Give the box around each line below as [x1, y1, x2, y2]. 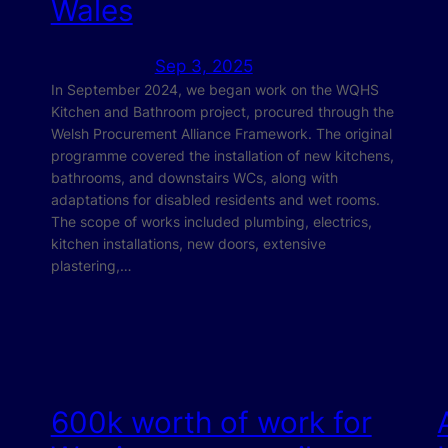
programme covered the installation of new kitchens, [50, 146, 394, 164]
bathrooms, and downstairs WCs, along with [50, 168, 338, 186]
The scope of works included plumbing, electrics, [50, 212, 372, 230]
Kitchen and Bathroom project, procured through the [50, 102, 394, 120]
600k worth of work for [50, 404, 372, 441]
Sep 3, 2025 [154, 55, 253, 76]
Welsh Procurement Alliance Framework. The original [50, 124, 392, 142]
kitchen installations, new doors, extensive [50, 234, 326, 252]
